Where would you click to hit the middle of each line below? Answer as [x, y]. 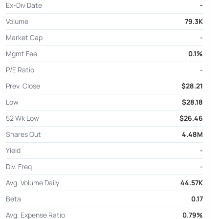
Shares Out [23, 134]
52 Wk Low [22, 118]
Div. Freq [19, 167]
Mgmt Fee [21, 54]
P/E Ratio [20, 70]
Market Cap [24, 38]
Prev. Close [23, 86]
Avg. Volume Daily [32, 183]
